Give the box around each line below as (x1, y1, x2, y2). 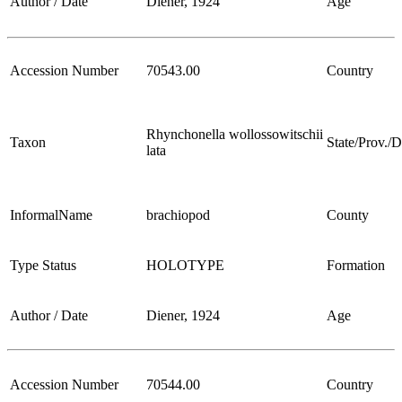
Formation (327, 257, 385, 273)
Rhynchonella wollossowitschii (146, 126, 323, 142)
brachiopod (146, 206, 210, 223)
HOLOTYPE (146, 257, 224, 273)
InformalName (10, 206, 92, 223)
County (327, 206, 369, 223)
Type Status (10, 257, 76, 273)
